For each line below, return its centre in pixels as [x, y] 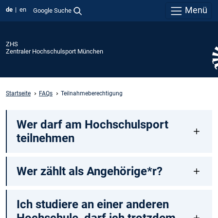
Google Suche [52, 10]
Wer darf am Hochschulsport [92, 125]
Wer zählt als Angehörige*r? [89, 172]
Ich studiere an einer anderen [92, 205]
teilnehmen [45, 138]
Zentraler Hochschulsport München [54, 51]
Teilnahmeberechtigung [92, 93]
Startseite [18, 93]
